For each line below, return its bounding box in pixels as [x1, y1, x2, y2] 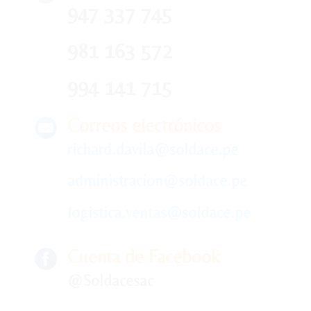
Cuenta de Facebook [67, 246, 220, 268]
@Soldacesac [67, 271, 153, 290]
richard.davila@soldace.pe [67, 140, 238, 159]
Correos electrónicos [67, 115, 221, 137]
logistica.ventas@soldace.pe [67, 203, 251, 221]
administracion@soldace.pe [67, 171, 247, 190]
